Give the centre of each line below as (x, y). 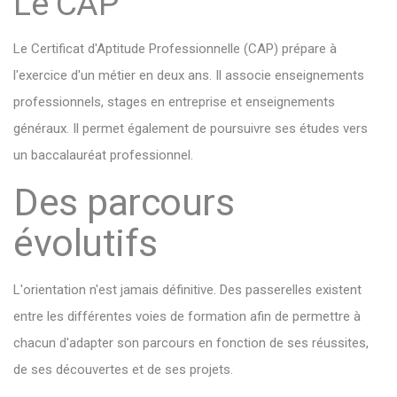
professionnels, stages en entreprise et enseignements (174, 102)
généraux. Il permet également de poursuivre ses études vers (191, 128)
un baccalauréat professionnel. (103, 155)
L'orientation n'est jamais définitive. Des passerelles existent (187, 290)
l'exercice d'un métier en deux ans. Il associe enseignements (189, 75)
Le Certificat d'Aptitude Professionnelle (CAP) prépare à (175, 49)
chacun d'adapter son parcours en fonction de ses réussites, (191, 343)
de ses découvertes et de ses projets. (123, 370)
